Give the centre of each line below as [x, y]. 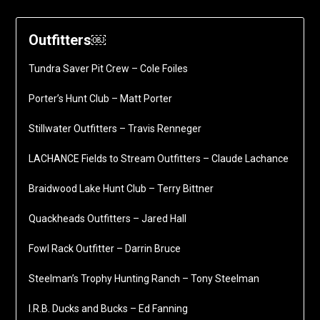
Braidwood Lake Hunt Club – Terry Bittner [121, 189]
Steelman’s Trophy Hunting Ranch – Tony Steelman [144, 279]
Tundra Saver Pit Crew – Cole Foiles [108, 69]
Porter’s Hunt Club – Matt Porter [100, 99]
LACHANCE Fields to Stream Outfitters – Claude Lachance [158, 159]
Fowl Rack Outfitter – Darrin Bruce [104, 249]
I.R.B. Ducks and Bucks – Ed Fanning [108, 309]
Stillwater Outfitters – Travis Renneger [115, 129]
